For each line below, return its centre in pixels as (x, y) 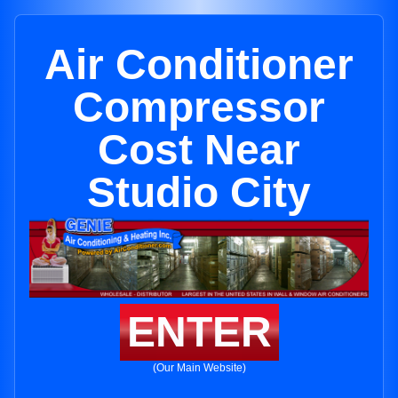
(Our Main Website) (199, 368)
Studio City (199, 192)
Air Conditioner (199, 64)
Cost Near (199, 150)
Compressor (199, 107)
